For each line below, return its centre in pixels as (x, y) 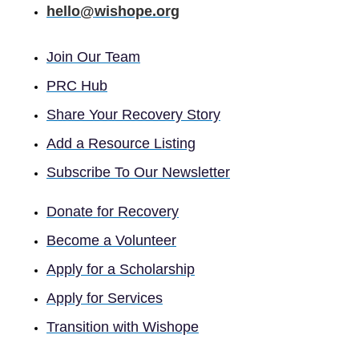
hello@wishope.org (113, 11)
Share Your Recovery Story (133, 114)
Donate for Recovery (113, 212)
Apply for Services (105, 298)
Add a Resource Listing (121, 143)
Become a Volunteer (111, 241)
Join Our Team (93, 56)
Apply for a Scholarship (121, 270)
